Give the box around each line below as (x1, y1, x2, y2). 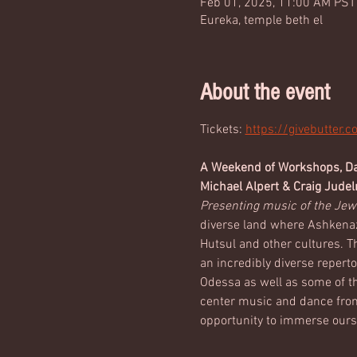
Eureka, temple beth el (199, 13, 323, 29)
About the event (199, 79, 330, 106)
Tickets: (199, 122, 245, 138)
